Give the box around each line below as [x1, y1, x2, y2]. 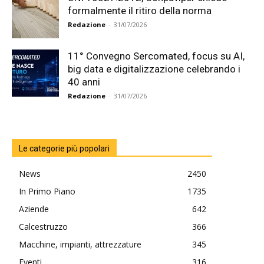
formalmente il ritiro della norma [68, 5, 212, 17]
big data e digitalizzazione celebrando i [68, 63, 240, 75]
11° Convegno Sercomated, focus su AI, [68, 50, 245, 62]
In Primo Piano [19, 186, 75, 197]
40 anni [68, 76, 100, 88]
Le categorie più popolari [19, 144, 110, 154]
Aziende [19, 203, 49, 215]
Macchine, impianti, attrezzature [19, 239, 141, 250]
